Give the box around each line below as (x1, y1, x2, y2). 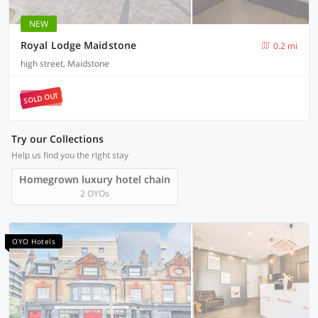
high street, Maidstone (21, 57, 109, 70)
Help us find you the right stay (11, 149, 128, 161)
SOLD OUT (23, 89, 60, 106)
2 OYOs (80, 187, 109, 199)
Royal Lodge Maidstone (21, 38, 137, 52)
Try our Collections (11, 132, 104, 146)
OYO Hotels (12, 236, 55, 246)
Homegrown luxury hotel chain (19, 172, 170, 186)
